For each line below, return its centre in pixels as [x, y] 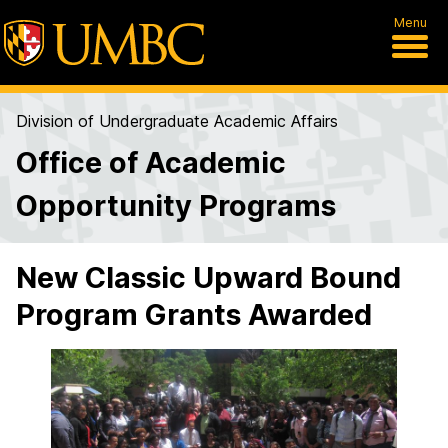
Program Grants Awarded [194, 314]
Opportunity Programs [176, 205]
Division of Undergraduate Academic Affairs [177, 121]
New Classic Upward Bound [208, 277]
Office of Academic [151, 162]
